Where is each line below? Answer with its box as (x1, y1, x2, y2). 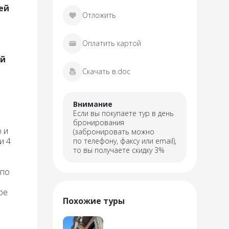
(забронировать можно (73, 127, 154, 137)
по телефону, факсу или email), (73, 136, 176, 146)
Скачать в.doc (82, 66, 130, 77)
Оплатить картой (82, 38, 141, 49)
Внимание (73, 99, 112, 109)
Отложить (82, 10, 116, 20)
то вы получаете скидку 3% (73, 145, 165, 155)
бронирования (73, 118, 124, 128)
